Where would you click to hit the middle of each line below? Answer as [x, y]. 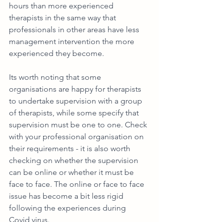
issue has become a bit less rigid [67, 196]
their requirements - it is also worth [71, 149]
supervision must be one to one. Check [79, 125]
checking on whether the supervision [75, 161]
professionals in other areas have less [75, 30]
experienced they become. [57, 54]
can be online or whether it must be [72, 172]
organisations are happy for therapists [76, 89]
